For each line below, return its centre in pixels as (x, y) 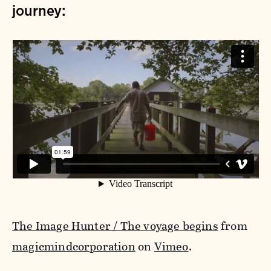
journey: (39, 11)
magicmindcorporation (74, 247)
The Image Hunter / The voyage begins (115, 226)
